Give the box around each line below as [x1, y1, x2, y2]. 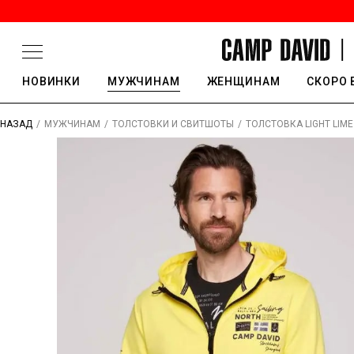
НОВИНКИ [22, 75, 81, 88]
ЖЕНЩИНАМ [206, 75, 281, 88]
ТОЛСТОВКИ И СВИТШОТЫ [112, 119, 234, 130]
